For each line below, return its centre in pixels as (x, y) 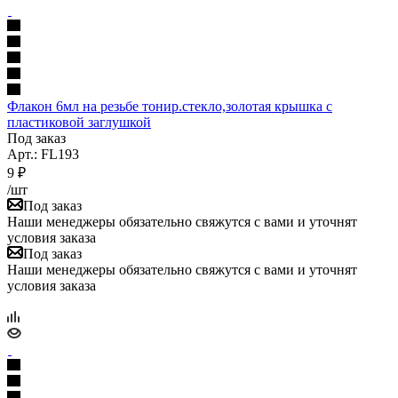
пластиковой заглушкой (79, 122)
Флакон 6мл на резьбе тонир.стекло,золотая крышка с (170, 106)
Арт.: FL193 (43, 154)
